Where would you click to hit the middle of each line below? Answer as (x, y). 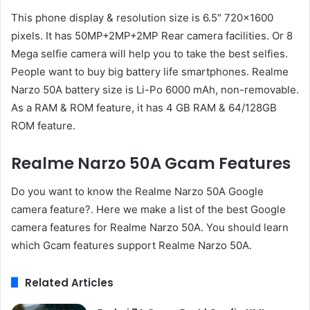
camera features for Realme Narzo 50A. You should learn (150, 227)
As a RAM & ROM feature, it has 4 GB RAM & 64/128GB (144, 108)
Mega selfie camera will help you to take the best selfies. (149, 54)
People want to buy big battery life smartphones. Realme (150, 72)
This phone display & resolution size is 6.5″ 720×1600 (142, 18)
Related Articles (69, 282)
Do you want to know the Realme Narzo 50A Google (137, 191)
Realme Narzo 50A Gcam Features (151, 164)
